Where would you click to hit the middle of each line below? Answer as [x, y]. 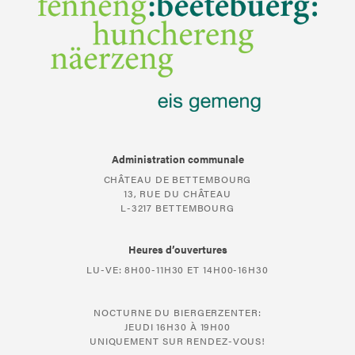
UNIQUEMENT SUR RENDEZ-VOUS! [177, 341]
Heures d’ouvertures [177, 250]
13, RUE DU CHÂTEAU [177, 194]
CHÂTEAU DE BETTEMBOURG [177, 179]
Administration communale [177, 159]
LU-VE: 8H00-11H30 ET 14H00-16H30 [177, 270]
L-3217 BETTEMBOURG [177, 208]
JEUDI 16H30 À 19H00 [177, 327]
